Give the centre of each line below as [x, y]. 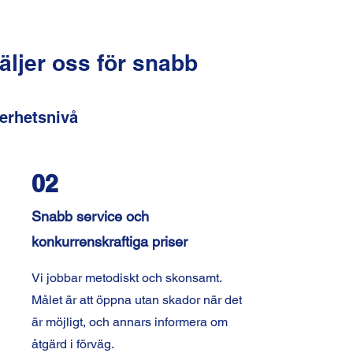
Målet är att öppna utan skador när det [136, 300]
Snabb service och [90, 216]
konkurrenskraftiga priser [109, 242]
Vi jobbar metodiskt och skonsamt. [126, 278]
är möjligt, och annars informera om [129, 322]
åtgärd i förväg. [72, 344]
